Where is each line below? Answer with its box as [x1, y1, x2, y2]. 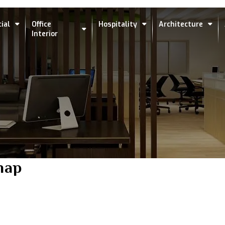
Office [31, 19, 51, 29]
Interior [31, 29, 58, 39]
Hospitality [98, 19, 137, 29]
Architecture [159, 19, 203, 29]
